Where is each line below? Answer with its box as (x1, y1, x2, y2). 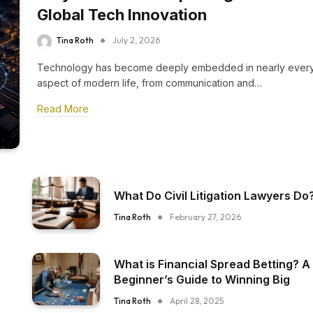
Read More (37, 103, 89, 115)
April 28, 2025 (170, 296, 224, 306)
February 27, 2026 (170, 212, 242, 222)
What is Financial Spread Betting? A (114, 257, 311, 271)
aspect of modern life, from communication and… (37, 77, 262, 89)
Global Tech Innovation (37, 6, 207, 24)
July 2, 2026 (112, 35, 160, 46)
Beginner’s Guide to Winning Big (114, 272, 291, 286)
